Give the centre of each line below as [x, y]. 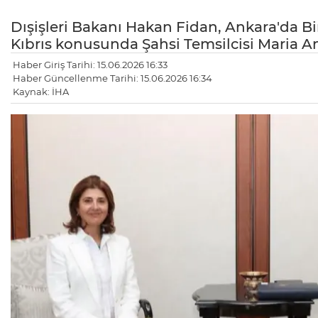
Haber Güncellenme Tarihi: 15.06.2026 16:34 [113, 78]
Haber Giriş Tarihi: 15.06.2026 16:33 [90, 65]
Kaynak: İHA [41, 92]
